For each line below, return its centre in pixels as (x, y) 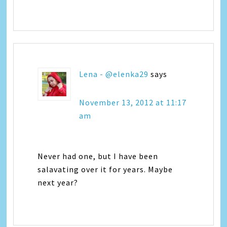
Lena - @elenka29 (114, 74)
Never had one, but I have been (98, 156)
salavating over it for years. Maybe (105, 169)
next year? (58, 182)
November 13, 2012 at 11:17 (133, 102)
